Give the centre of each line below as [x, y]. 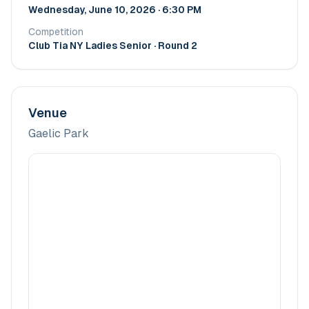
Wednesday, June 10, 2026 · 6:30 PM [115, 10]
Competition [56, 32]
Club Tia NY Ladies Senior [90, 46]
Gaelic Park [59, 133]
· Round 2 [175, 46]
